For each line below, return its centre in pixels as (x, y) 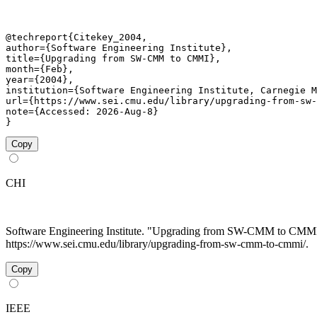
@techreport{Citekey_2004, (76, 38)
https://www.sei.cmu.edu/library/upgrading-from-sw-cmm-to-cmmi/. (157, 244)
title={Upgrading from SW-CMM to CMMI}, (113, 59)
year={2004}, (40, 80)
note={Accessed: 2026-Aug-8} (82, 112)
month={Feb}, (40, 69)
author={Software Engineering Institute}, (119, 48)
